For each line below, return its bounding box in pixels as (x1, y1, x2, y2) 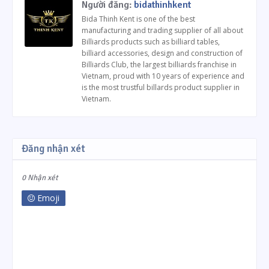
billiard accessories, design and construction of (82, 48, 243, 59)
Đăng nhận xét (22, 142, 85, 156)
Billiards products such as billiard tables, (82, 37, 220, 47)
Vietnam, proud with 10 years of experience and (82, 71, 244, 82)
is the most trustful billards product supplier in (82, 82, 240, 93)
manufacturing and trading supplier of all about (82, 25, 243, 36)
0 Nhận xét (22, 173, 58, 183)
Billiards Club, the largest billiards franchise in (82, 59, 237, 70)
